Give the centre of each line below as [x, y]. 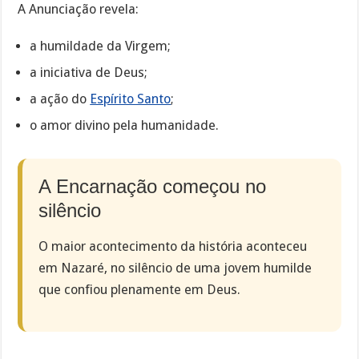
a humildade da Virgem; [101, 46]
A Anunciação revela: [79, 10]
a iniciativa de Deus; [89, 72]
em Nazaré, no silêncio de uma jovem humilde [175, 268]
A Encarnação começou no [153, 186]
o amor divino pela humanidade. [125, 125]
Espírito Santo [131, 99]
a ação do [60, 99]
